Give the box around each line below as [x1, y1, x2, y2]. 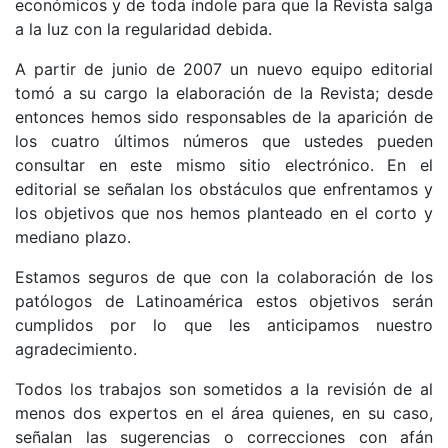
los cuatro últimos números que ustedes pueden [15, 130, 433, 151]
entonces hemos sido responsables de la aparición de [15, 106, 433, 127]
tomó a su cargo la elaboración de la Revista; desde [15, 82, 433, 103]
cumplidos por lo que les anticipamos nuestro [15, 314, 433, 335]
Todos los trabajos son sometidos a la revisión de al [15, 378, 433, 399]
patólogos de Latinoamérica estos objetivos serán [15, 290, 433, 311]
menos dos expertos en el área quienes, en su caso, [15, 402, 433, 423]
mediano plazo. [15, 226, 131, 247]
